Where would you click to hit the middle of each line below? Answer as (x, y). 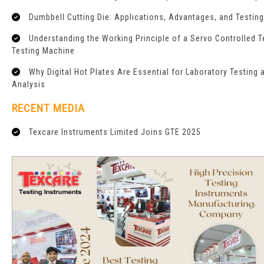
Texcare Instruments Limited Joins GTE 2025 (115, 132)
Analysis (29, 85)
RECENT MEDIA (48, 108)
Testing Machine (43, 51)
